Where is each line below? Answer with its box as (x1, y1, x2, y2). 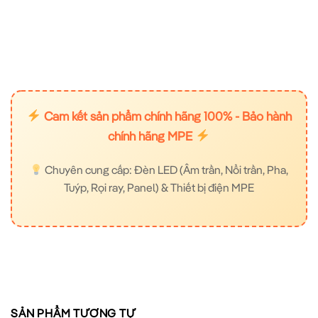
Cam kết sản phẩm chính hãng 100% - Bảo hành (40, 107, 292, 124)
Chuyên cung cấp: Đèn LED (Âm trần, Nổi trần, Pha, (43, 163, 289, 177)
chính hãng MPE (108, 127, 196, 143)
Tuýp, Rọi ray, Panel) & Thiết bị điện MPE (64, 180, 254, 195)
